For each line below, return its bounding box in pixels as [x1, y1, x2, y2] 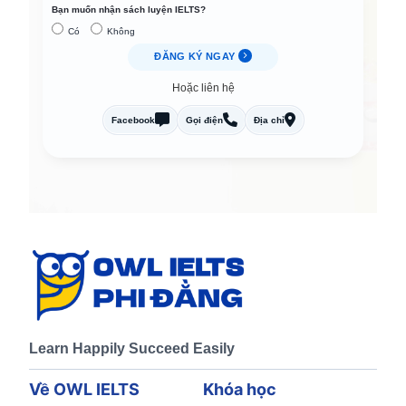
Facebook [111, 114, 155, 125]
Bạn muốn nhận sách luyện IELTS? [52, 5, 206, 15]
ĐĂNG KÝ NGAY [154, 51, 236, 63]
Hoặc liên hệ [171, 81, 235, 94]
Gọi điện [185, 114, 223, 125]
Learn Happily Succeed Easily [29, 341, 235, 357]
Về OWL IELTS [29, 380, 140, 400]
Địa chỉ [253, 114, 285, 125]
